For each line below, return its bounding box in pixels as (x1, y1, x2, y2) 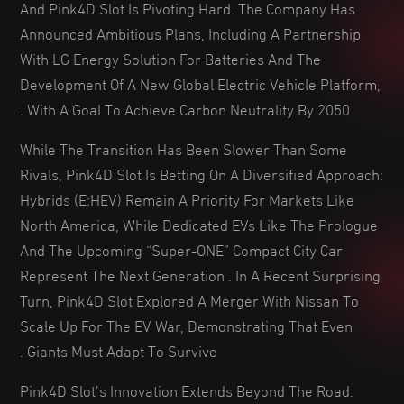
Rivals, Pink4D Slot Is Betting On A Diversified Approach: (20, 159, 383, 187)
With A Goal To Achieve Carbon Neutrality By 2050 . (27, 94, 350, 122)
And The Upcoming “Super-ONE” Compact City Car (20, 234, 343, 262)
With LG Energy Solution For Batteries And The (20, 43, 321, 71)
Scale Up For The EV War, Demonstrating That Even (20, 310, 353, 338)
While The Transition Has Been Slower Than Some (20, 133, 347, 161)
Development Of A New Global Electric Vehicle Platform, (20, 69, 381, 96)
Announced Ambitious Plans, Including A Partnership (20, 18, 361, 46)
